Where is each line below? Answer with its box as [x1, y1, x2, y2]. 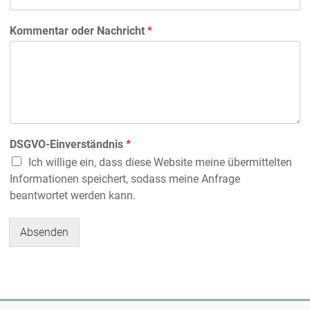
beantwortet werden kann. [10, 189, 136, 202]
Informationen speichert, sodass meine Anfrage [10, 172, 241, 185]
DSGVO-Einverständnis [10, 138, 127, 151]
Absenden [20, 226, 69, 239]
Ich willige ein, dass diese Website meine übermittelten [28, 156, 293, 169]
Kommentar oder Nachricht [10, 24, 148, 37]
